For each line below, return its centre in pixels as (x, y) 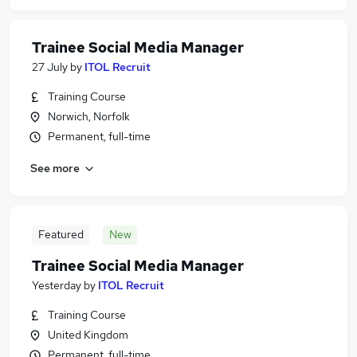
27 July (50, 67)
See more (55, 168)
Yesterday (57, 285)
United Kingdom (88, 335)
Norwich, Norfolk (89, 116)
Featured (61, 234)
